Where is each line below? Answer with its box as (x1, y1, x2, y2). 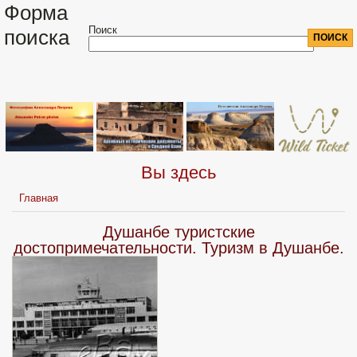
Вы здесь (141, 163, 216, 183)
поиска (4, 25, 69, 49)
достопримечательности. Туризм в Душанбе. (13, 239, 344, 257)
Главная (19, 192, 59, 205)
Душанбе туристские (102, 223, 255, 241)
